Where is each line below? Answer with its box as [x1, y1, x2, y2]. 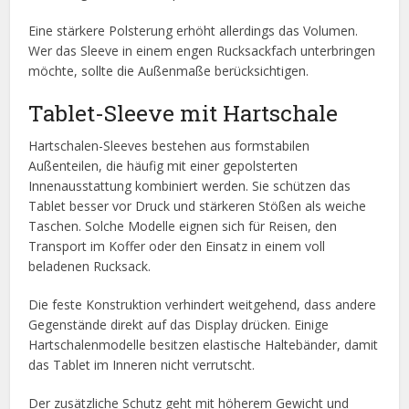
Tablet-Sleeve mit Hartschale [28, 98, 339, 129]
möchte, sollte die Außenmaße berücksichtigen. [28, 62, 309, 80]
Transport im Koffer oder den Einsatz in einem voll [28, 237, 326, 256]
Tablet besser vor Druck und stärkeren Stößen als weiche [28, 197, 367, 215]
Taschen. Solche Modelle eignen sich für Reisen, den [28, 217, 338, 236]
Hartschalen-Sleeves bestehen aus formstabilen [28, 137, 310, 155]
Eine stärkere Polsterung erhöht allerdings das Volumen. [28, 22, 359, 40]
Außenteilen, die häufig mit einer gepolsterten [28, 157, 299, 175]
